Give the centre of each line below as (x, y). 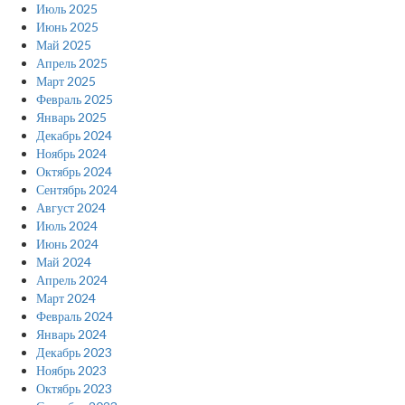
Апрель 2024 (72, 280)
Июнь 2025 (67, 27)
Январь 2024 (71, 334)
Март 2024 (66, 298)
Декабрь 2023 (74, 353)
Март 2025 (66, 81)
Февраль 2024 (75, 316)
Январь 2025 (71, 118)
